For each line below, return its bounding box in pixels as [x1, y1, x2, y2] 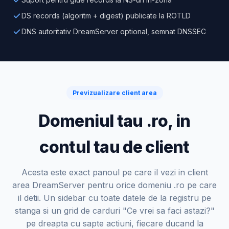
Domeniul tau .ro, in [38, 111, 191, 131]
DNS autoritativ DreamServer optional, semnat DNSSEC [21, 27, 206, 36]
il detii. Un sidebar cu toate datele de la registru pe [18, 193, 211, 203]
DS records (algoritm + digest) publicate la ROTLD [21, 11, 191, 20]
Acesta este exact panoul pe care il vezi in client [21, 167, 208, 178]
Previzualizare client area [72, 89, 157, 97]
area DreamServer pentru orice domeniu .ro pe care [12, 180, 217, 191]
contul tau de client [39, 137, 190, 157]
